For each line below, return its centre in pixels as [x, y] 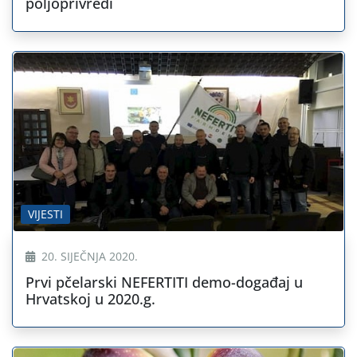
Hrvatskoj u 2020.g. [90, 298]
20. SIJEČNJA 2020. [88, 256]
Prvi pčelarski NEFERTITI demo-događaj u [164, 282]
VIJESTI [45, 214]
